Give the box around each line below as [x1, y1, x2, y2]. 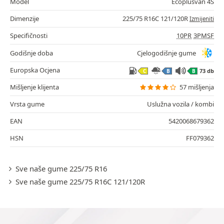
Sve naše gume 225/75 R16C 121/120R [15, 176, 145, 187]
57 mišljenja [179, 82, 214, 92]
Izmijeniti [189, 15, 214, 23]
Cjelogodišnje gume [137, 48, 196, 57]
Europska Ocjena [10, 65, 60, 75]
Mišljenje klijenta [10, 82, 59, 92]
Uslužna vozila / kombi [147, 99, 214, 109]
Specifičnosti [10, 31, 47, 40]
